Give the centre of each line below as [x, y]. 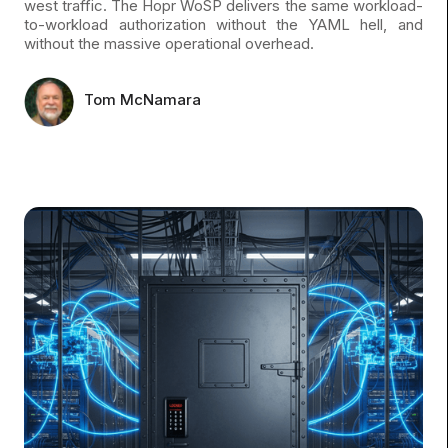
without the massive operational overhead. [169, 43]
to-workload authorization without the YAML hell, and [223, 24]
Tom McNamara [143, 99]
